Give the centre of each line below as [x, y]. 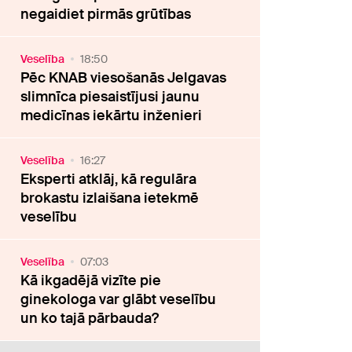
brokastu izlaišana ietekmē [110, 198]
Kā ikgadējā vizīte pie [91, 280]
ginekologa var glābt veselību [119, 299]
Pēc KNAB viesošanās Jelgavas [124, 78]
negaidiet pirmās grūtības [106, 14]
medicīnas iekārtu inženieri [112, 115]
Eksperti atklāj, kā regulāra [109, 179]
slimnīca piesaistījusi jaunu [110, 97]
